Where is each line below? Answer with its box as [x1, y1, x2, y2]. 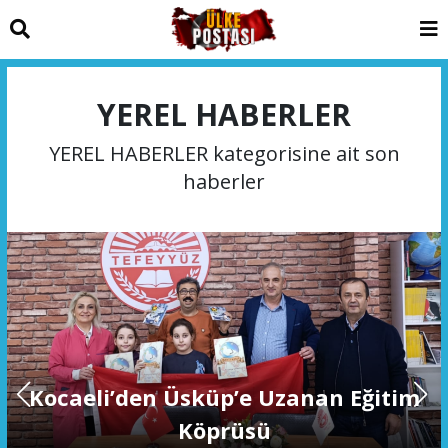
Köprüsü [177, 414, 271, 445]
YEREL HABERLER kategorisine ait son [48, 139, 400, 167]
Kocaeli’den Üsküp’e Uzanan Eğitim [28, 381, 420, 412]
